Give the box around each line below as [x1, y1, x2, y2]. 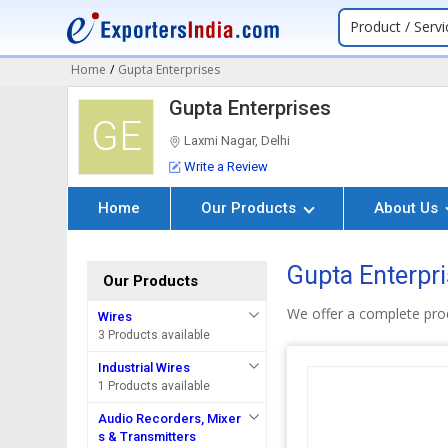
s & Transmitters [98, 429, 197, 444]
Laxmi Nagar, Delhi [181, 133, 291, 148]
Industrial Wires [98, 360, 191, 375]
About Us [374, 199, 443, 217]
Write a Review [184, 159, 269, 174]
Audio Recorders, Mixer [98, 411, 242, 426]
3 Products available [98, 328, 211, 342]
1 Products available [98, 379, 211, 393]
